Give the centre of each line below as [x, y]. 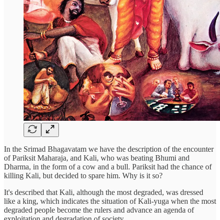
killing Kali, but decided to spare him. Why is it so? [83, 176]
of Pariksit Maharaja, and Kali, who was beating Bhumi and [97, 158]
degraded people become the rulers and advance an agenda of [99, 210]
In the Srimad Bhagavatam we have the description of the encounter [109, 149]
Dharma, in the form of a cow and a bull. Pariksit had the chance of [108, 167]
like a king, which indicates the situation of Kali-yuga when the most [110, 201]
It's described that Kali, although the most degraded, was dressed [104, 192]
